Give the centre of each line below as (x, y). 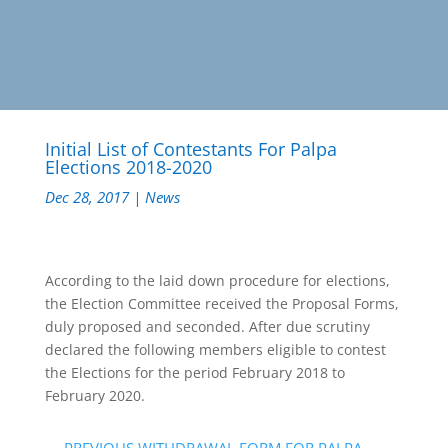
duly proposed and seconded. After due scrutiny (207, 326)
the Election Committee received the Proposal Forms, (221, 303)
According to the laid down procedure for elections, (217, 280)
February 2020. (94, 395)
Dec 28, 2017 (86, 196)
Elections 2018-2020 (128, 166)
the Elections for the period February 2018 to (194, 372)
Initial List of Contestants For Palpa (190, 148)
